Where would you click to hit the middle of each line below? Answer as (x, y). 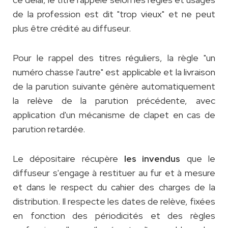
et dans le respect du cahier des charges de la (114, 187)
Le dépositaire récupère (68, 159)
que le (198, 159)
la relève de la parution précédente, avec (114, 101)
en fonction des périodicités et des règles (114, 216)
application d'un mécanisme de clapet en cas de (114, 115)
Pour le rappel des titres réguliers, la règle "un (114, 58)
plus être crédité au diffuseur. (73, 28)
